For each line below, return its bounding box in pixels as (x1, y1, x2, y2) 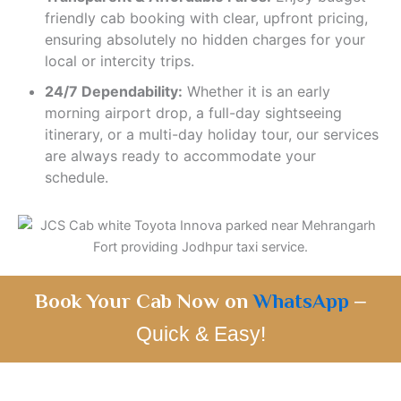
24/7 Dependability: (45, 82, 183, 100)
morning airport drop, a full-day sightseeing (45, 104, 342, 122)
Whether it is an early (183, 82, 330, 100)
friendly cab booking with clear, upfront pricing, (45, 9, 368, 27)
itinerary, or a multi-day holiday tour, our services (45, 125, 379, 143)
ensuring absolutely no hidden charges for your (45, 30, 365, 48)
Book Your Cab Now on (35, 289, 253, 312)
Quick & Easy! (135, 322, 266, 346)
